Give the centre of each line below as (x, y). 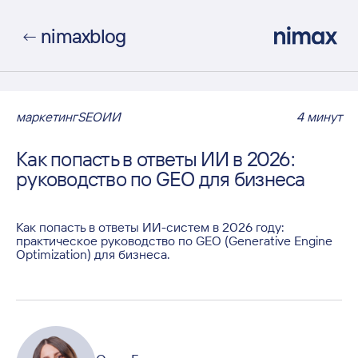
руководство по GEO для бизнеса (161, 179)
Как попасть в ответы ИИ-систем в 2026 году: (150, 227)
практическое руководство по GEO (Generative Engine (174, 241)
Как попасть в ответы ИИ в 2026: (155, 159)
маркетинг (47, 117)
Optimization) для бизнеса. (93, 254)
